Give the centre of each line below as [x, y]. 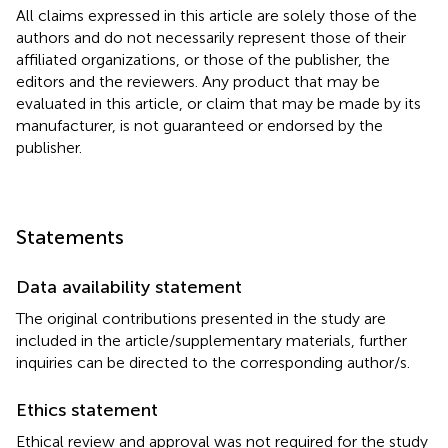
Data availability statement [129, 287]
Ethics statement [87, 410]
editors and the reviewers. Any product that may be [198, 82]
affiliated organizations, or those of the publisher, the [203, 60]
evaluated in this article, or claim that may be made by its [218, 104]
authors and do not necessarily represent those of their [211, 38]
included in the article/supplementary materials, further [211, 341]
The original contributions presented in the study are [201, 319]
